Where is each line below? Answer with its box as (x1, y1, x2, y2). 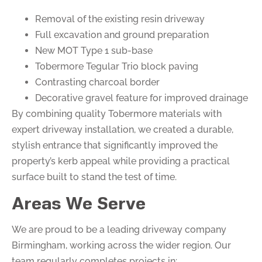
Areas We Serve (12, 189, 146, 215)
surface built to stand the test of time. (12, 171, 177, 182)
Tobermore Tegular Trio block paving (35, 60, 198, 72)
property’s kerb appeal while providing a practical (12, 155, 230, 167)
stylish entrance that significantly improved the (12, 139, 218, 151)
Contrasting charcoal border (35, 76, 160, 88)
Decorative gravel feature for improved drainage (35, 92, 248, 104)
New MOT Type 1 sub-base (35, 44, 153, 56)
